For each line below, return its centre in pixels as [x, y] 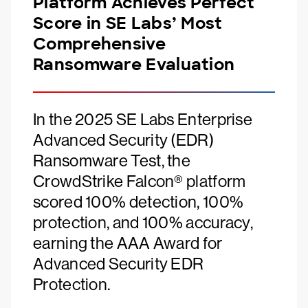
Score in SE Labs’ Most [128, 23]
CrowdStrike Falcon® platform [140, 181]
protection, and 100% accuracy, [143, 222]
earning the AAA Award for [128, 243]
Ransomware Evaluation [134, 64]
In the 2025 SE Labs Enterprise [143, 119]
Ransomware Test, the [112, 161]
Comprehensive [99, 44]
